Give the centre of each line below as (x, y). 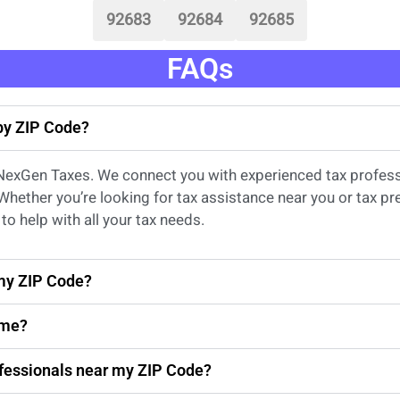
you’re (77, 198)
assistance (238, 198)
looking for (137, 198)
